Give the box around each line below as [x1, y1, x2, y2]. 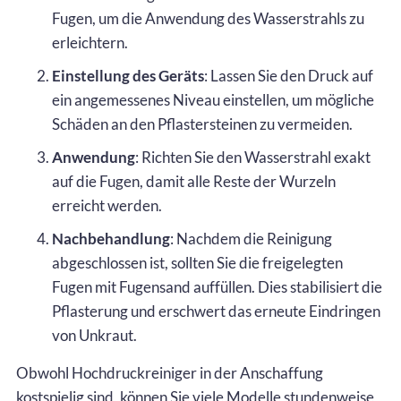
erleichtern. [52, 32, 128, 52]
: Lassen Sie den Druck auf [204, 65, 373, 85]
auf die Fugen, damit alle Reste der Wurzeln [52, 171, 336, 191]
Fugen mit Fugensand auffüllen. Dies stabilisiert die [52, 277, 382, 296]
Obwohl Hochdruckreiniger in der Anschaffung [16, 363, 323, 382]
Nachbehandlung [52, 228, 170, 248]
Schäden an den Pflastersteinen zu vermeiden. [52, 114, 353, 133]
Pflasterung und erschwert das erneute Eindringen [52, 301, 380, 320]
